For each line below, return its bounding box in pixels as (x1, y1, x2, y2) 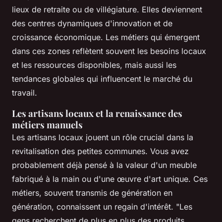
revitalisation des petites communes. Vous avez (12, 146, 189, 156)
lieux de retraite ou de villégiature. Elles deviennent (12, 4, 202, 14)
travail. (12, 87, 37, 98)
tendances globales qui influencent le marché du (12, 73, 192, 84)
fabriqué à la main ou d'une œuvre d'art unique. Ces (12, 173, 208, 184)
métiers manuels (12, 118, 83, 131)
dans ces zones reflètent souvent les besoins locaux (12, 46, 206, 56)
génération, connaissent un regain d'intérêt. (12, 201, 176, 212)
